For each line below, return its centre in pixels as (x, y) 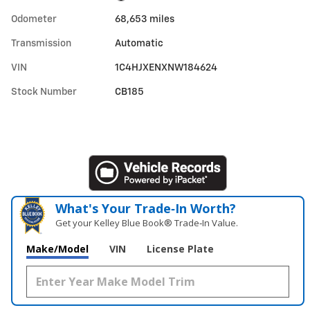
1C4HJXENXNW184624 (166, 67)
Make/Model (57, 248)
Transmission (41, 43)
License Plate (180, 248)
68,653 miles (145, 19)
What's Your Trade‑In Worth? (146, 208)
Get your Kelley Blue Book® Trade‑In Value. (147, 222)
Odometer (34, 19)
